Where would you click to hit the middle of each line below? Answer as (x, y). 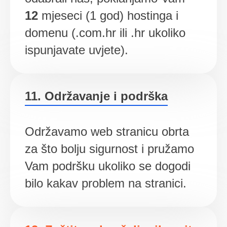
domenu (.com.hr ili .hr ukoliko (105, 33)
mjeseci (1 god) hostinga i (108, 16)
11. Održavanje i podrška (96, 96)
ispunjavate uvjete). (76, 50)
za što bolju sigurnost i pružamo (109, 149)
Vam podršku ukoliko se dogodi (107, 166)
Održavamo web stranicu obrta (107, 132)
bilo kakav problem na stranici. (105, 183)
